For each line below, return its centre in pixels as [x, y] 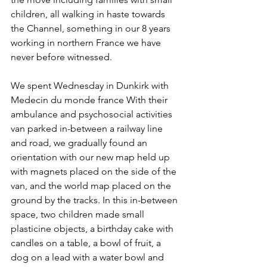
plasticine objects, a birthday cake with [93, 229]
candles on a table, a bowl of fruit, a [87, 243]
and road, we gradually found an [80, 143]
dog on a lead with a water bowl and [89, 257]
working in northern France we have [87, 43]
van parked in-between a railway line [88, 128]
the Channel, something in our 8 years [92, 28]
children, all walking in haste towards [89, 14]
